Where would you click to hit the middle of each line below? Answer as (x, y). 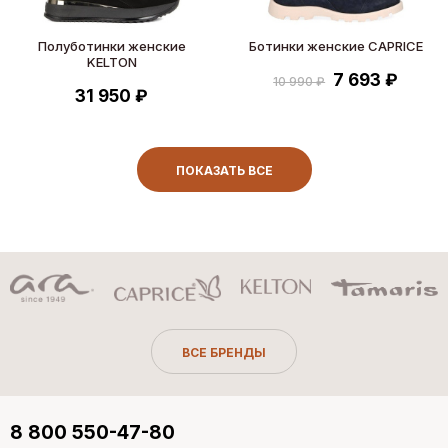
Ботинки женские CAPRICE (335, 45)
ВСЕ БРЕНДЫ (224, 353)
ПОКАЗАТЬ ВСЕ (224, 170)
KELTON (111, 61)
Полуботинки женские (111, 45)
